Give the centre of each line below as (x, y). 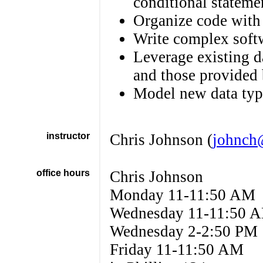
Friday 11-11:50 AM (176, 249)
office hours (63, 173)
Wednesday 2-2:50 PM (183, 231)
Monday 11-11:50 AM (182, 195)
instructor (68, 136)
